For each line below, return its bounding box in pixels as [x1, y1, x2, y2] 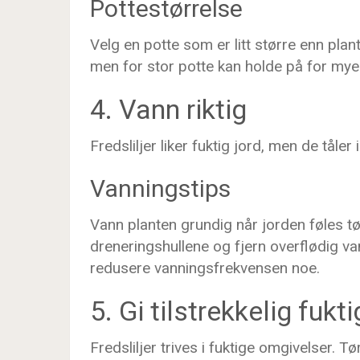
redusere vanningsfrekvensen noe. [90, 259, 320, 277]
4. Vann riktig [90, 93, 247, 125]
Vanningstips [90, 174, 231, 202]
